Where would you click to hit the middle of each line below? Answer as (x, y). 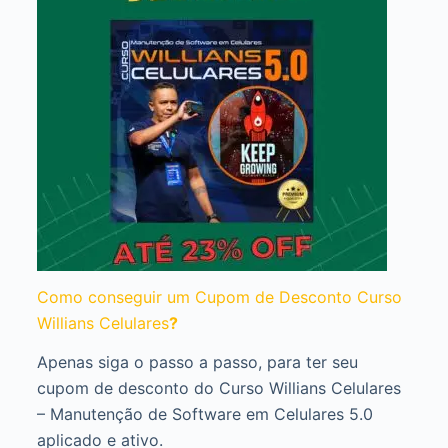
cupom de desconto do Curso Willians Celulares (218, 387)
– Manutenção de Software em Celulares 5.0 (204, 413)
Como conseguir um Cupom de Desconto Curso (219, 296)
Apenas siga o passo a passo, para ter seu (197, 361)
